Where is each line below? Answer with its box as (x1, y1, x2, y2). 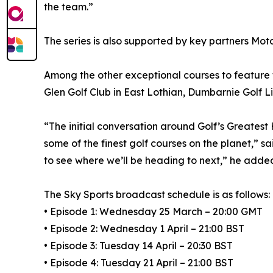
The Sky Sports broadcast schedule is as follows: (44, 188, 270, 201)
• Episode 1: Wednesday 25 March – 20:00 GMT (44, 205, 263, 218)
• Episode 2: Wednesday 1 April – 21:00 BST (44, 222, 244, 235)
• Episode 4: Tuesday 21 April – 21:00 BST (44, 257, 233, 269)
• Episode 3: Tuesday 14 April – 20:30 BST (44, 239, 233, 252)
